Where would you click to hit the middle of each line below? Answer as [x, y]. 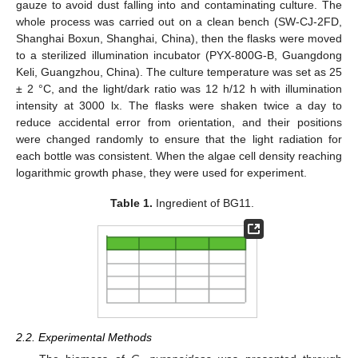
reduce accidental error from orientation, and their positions [179, 122]
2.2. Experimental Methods [84, 337]
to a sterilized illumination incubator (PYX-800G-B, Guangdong [179, 55]
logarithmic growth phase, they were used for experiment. [161, 173]
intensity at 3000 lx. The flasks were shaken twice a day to [179, 105]
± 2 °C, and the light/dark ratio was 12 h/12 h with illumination [179, 89]
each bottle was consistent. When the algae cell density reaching [179, 156]
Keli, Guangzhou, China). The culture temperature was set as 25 [179, 72]
